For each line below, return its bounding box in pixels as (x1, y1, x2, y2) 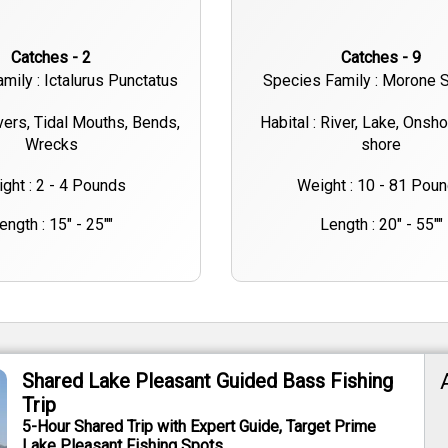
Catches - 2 (21, 47, 92, 67)
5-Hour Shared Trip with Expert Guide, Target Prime (22, 416, 377, 436)
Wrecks (24, 134, 78, 154)
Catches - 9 (351, 47, 422, 67)
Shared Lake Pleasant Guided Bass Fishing (22, 368, 394, 393)
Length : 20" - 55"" (319, 214, 443, 234)
